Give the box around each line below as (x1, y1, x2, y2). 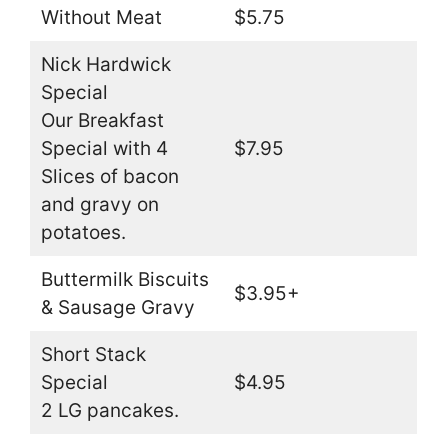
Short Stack (40, 342, 146, 366)
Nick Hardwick (40, 52, 171, 76)
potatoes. (40, 220, 126, 244)
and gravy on (40, 192, 159, 216)
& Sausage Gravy (40, 295, 195, 319)
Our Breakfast (40, 108, 164, 132)
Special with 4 (40, 136, 168, 160)
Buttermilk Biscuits (40, 267, 209, 291)
